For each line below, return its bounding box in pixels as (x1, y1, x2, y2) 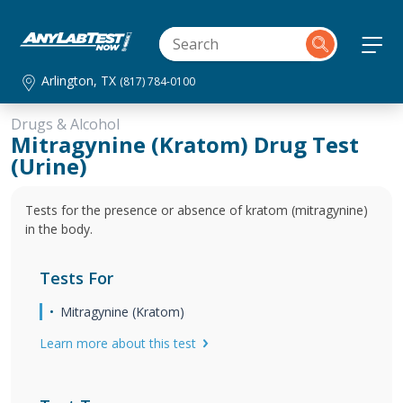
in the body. (25, 220, 93, 237)
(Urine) (11, 151, 87, 181)
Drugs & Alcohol (11, 114, 120, 134)
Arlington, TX (41, 72, 121, 89)
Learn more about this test (40, 335, 196, 352)
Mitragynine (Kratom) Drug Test (11, 130, 359, 159)
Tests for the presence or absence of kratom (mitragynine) (25, 201, 368, 219)
